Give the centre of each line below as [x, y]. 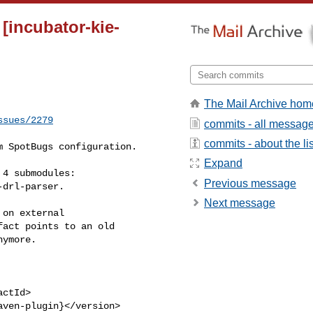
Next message [240, 203]
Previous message [250, 183]
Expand [223, 163]
